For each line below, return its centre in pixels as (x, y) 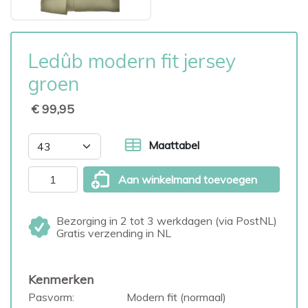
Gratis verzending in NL (114, 233)
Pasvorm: (51, 297)
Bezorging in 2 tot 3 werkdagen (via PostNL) (167, 221)
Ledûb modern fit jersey (132, 61)
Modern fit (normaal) (176, 297)
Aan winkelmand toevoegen (188, 179)
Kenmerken (61, 279)
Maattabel (174, 145)
